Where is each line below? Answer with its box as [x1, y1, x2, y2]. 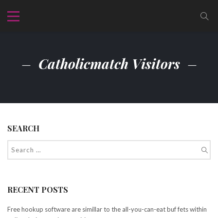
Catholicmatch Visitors [35, 54, 183, 73]
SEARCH [7, 123, 39, 133]
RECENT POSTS [7, 184, 68, 195]
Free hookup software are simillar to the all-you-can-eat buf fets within [7, 205, 207, 213]
